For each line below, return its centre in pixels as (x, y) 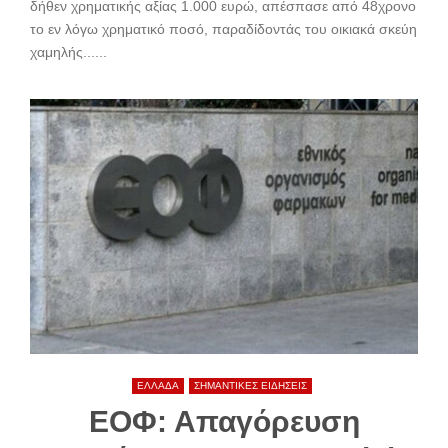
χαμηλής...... (68, 51)
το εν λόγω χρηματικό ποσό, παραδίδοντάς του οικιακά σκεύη (223, 28)
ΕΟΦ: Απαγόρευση (224, 421)
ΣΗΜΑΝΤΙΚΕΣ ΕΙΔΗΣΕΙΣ (250, 385)
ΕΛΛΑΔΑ (157, 385)
